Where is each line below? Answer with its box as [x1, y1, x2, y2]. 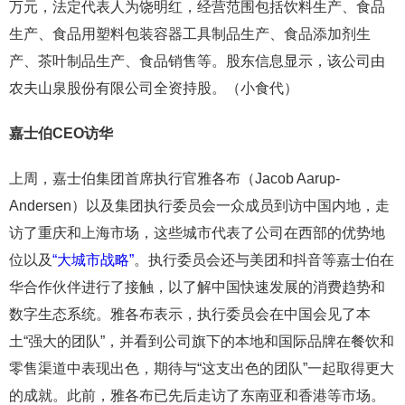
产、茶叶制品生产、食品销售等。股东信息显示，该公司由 [9, 53, 385, 69]
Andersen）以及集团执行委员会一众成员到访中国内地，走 [9, 198, 390, 213]
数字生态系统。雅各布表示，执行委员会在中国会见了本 [9, 306, 371, 322]
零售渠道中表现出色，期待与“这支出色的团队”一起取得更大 [9, 361, 394, 376]
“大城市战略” [52, 252, 134, 268]
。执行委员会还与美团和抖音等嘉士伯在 [134, 252, 394, 268]
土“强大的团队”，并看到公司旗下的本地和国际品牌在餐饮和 [9, 334, 394, 349]
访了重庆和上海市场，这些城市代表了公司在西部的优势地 [9, 225, 385, 240]
